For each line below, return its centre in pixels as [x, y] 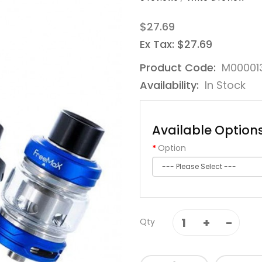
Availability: [171, 85]
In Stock [225, 85]
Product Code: [179, 68]
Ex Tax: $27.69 [176, 44]
